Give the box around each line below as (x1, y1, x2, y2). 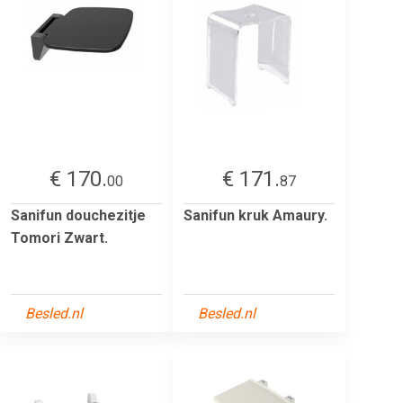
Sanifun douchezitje (11, 206, 146, 224)
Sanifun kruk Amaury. (184, 206, 327, 224)
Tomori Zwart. (11, 228, 108, 246)
